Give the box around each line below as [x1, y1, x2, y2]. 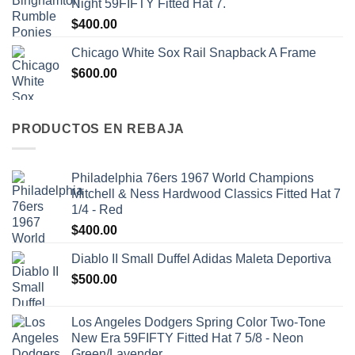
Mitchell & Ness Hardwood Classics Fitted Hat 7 [71, 186, 341, 200]
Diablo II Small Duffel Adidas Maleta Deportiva [71, 251, 331, 265]
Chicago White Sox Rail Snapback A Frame [71, 46, 316, 60]
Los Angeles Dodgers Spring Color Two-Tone [71, 315, 326, 329]
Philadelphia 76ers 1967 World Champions [71, 170, 314, 185]
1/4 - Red [71, 202, 123, 216]
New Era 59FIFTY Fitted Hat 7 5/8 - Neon [71, 330, 303, 345]
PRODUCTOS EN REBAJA [12, 122, 185, 136]
